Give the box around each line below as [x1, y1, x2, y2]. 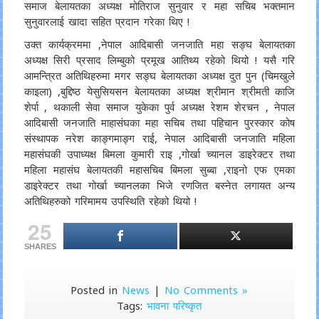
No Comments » [164, 283, 249, 297]
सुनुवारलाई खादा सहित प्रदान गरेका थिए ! [23, 14, 189, 28]
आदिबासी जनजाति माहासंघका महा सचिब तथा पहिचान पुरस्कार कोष [23, 115, 296, 130]
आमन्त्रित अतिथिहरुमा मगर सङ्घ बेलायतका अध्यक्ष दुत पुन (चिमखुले [23, 68, 296, 83]
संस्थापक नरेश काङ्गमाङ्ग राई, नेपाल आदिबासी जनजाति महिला [23, 131, 296, 145]
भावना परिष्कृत [147, 298, 202, 313]
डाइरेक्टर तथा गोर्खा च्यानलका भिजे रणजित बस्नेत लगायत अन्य [23, 178, 296, 192]
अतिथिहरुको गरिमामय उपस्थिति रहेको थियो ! [23, 194, 197, 208]
